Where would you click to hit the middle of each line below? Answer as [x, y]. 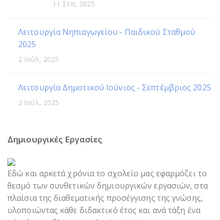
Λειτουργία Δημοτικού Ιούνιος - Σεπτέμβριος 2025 [115, 87]
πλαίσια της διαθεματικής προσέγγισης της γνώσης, [105, 198]
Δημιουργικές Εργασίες [55, 139]
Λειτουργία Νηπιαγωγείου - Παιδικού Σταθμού [107, 32]
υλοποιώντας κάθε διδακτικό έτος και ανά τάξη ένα [104, 210]
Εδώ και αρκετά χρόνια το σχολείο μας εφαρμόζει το [107, 173]
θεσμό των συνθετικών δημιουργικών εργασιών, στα [108, 185]
